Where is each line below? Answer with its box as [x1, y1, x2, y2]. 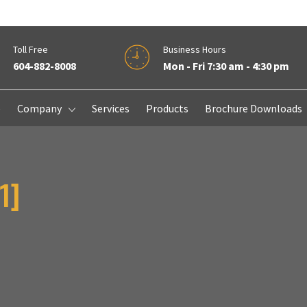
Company [16, 101, 62, 116]
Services [91, 101, 130, 116]
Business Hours [162, 43, 226, 56]
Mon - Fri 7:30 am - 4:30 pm [162, 59, 289, 73]
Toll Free [12, 43, 48, 56]
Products [145, 101, 188, 116]
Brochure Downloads [204, 101, 302, 116]
